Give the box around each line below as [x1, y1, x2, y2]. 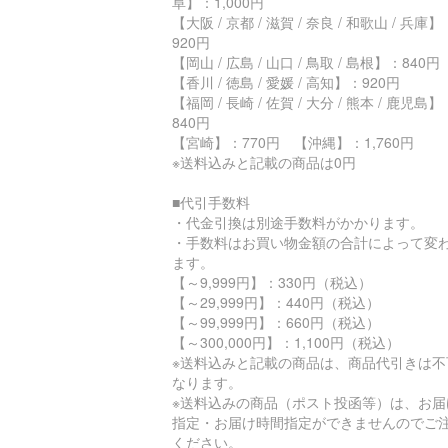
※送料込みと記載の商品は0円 [172, 151, 356, 172]
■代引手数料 [172, 191, 250, 212]
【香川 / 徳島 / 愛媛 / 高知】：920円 [172, 71, 400, 92]
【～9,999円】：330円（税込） [172, 271, 372, 292]
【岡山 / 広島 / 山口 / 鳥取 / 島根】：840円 [172, 51, 440, 72]
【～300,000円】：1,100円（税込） [172, 331, 400, 352]
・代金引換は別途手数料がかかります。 [172, 211, 424, 232]
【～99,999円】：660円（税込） [172, 311, 380, 332]
